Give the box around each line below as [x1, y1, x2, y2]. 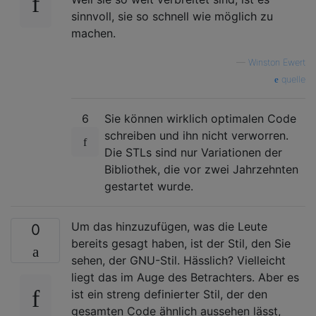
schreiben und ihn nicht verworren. [104, 128, 288, 142]
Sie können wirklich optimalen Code [104, 111, 296, 126]
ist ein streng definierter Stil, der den [71, 286, 267, 301]
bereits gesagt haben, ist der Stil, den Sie [71, 236, 291, 250]
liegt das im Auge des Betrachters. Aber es [71, 269, 299, 284]
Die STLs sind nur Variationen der [104, 145, 282, 159]
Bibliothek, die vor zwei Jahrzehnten [104, 162, 298, 176]
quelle [279, 73, 305, 85]
